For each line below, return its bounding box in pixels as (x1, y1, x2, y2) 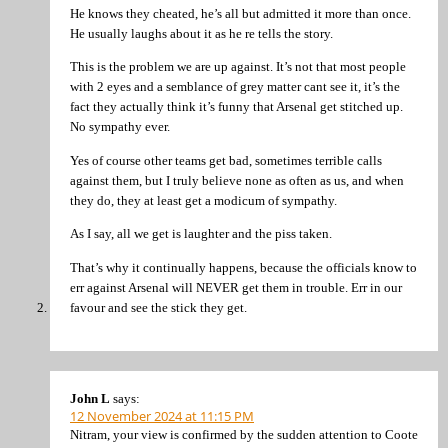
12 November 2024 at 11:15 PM (70, 406, 254, 425)
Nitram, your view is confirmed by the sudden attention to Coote (70, 426, 418, 442)
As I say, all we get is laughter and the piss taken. (70, 226, 332, 242)
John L (70, 390, 110, 406)
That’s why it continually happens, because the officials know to (70, 259, 417, 275)
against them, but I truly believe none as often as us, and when (70, 172, 404, 188)
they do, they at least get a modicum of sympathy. (70, 192, 337, 208)
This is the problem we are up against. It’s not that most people (70, 59, 406, 75)
